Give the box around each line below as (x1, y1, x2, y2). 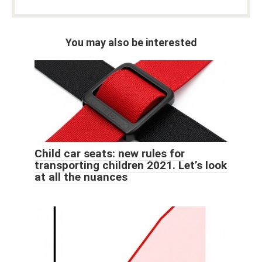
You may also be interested (65, 36, 197, 49)
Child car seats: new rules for (35, 147, 185, 161)
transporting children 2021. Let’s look (35, 158, 227, 173)
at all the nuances (35, 170, 127, 184)
